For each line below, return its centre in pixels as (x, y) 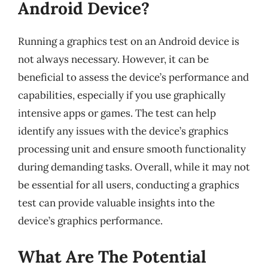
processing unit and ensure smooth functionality (132, 149)
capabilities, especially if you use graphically (122, 95)
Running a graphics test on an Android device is (129, 41)
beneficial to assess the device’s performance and (133, 77)
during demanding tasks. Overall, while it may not (134, 167)
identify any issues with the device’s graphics (123, 131)
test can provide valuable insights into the (116, 203)
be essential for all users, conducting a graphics (129, 185)
